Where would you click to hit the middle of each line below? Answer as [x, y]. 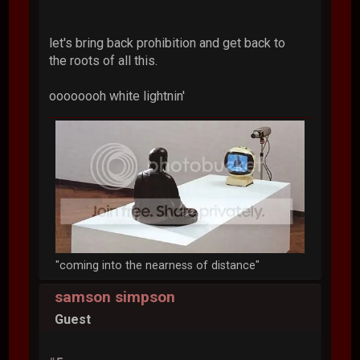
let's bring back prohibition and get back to [168, 43]
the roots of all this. [104, 60]
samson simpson [115, 297]
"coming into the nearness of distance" [158, 265]
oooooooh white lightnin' [117, 96]
